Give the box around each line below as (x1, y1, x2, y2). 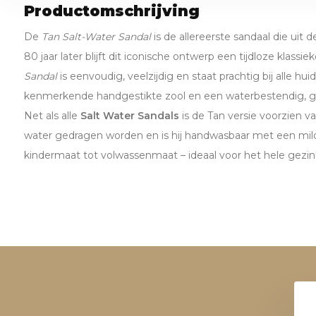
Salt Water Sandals (80, 109, 179, 122)
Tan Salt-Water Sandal (41, 30, 151, 43)
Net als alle (23, 109, 80, 122)
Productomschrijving (23, 2, 200, 20)
